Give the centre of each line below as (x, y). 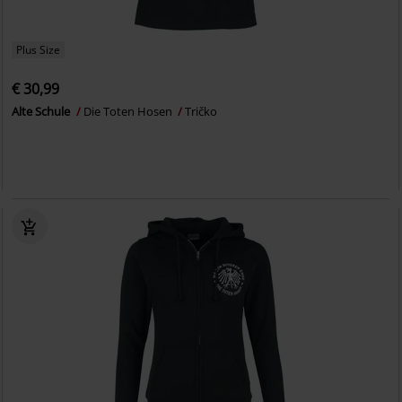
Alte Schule (43, 111)
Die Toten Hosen (130, 111)
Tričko (201, 111)
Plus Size (39, 49)
